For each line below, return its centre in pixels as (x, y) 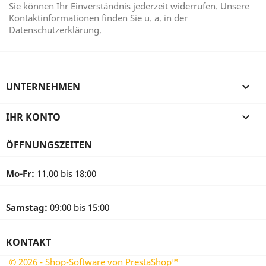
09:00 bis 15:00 (78, 207)
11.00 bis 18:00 (65, 173)
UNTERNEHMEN (43, 87)
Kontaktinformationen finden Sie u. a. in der (98, 18)
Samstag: (27, 207)
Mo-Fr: (20, 173)
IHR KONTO (33, 117)
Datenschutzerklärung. (55, 30)
